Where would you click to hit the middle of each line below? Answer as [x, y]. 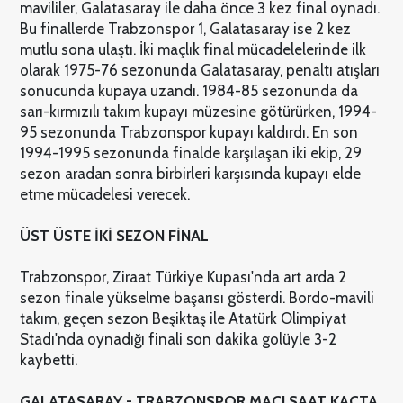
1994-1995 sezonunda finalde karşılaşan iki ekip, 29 [190, 153]
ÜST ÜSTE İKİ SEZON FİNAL [114, 236]
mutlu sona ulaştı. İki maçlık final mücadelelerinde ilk [193, 50]
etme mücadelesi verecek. [104, 195]
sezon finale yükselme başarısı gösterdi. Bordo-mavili [197, 298]
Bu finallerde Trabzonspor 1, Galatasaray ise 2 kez [185, 29]
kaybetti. [48, 360]
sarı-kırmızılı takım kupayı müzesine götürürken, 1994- [198, 112]
